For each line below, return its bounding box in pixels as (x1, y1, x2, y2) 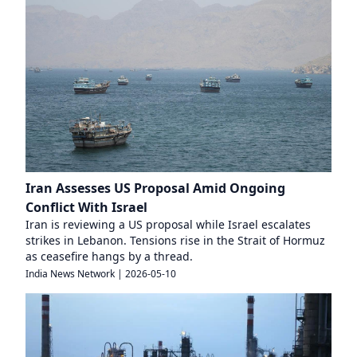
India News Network (25, 266, 115, 280)
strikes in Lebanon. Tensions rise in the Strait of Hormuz (25, 232, 325, 248)
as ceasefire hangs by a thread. (25, 248, 193, 264)
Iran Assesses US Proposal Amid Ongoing (25, 178, 285, 197)
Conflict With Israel (25, 198, 147, 216)
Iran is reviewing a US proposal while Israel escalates (25, 216, 311, 232)
